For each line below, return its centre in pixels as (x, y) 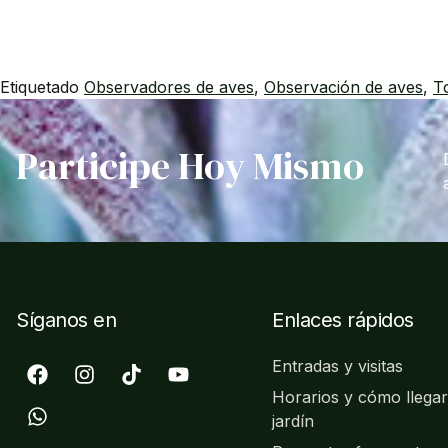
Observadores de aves (169, 87)
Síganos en (66, 319)
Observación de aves (343, 87)
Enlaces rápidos (343, 319)
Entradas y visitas (337, 365)
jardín (293, 420)
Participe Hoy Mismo (190, 166)
